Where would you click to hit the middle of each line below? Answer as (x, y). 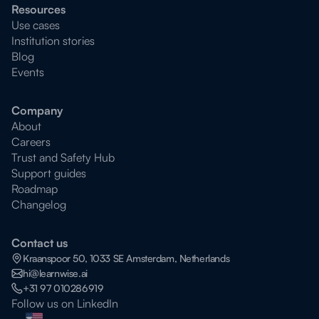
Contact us (40, 243)
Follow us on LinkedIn (65, 303)
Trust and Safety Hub (63, 157)
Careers (31, 142)
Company (37, 110)
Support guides (49, 173)
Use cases (36, 25)
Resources (38, 9)
